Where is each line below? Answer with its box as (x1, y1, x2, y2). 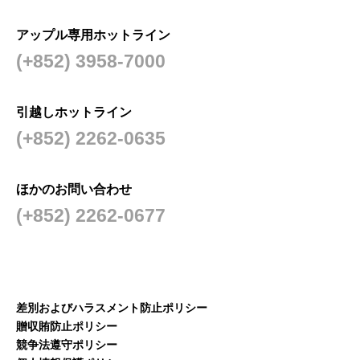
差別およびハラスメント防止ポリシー (16, 301, 207, 314)
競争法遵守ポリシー (16, 337, 117, 351)
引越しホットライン (16, 104, 132, 119)
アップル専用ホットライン (16, 27, 170, 42)
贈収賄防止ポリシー (16, 319, 117, 333)
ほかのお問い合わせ (16, 182, 132, 196)
